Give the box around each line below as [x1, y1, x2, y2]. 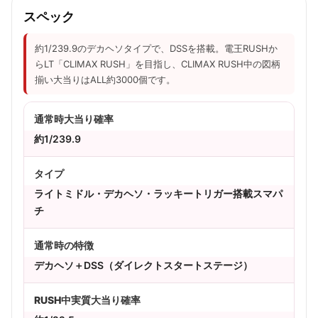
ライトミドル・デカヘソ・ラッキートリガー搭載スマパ [34, 187, 283, 199]
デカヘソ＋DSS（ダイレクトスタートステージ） [34, 258, 253, 271]
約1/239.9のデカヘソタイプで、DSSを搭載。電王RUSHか [35, 42, 278, 54]
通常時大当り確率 [34, 112, 114, 125]
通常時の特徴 [34, 238, 94, 251]
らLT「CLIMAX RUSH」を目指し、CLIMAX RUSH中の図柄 [35, 57, 280, 70]
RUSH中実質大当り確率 [34, 293, 141, 306]
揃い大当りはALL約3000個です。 [35, 73, 175, 85]
